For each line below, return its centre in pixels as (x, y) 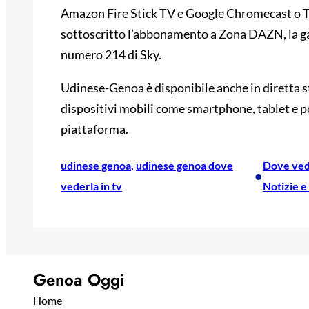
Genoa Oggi (79, 280)
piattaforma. (94, 129)
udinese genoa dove (185, 166)
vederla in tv (91, 186)
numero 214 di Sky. (111, 55)
